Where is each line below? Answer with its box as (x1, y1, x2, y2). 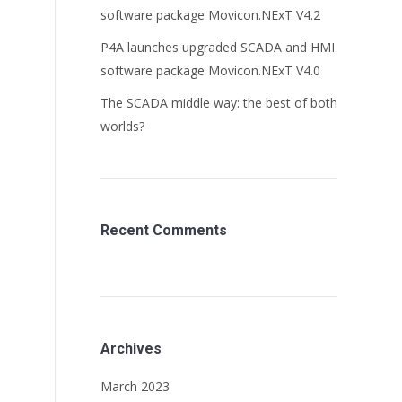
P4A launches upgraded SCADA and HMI (100, 39, 335, 56)
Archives (100, 340, 162, 357)
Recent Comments (100, 222, 227, 239)
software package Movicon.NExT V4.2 (100, 6, 320, 23)
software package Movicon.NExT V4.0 (100, 62, 320, 79)
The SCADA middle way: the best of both (100, 94, 337, 111)
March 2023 (100, 378, 170, 395)
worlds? (100, 118, 144, 135)
